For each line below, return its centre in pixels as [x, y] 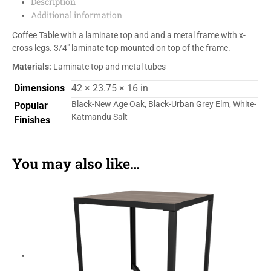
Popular [31, 106]
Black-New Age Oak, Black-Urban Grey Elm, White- [164, 104]
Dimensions [39, 88]
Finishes [32, 120]
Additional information [76, 15]
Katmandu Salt [100, 117]
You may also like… [76, 164]
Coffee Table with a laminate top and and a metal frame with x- [129, 35]
